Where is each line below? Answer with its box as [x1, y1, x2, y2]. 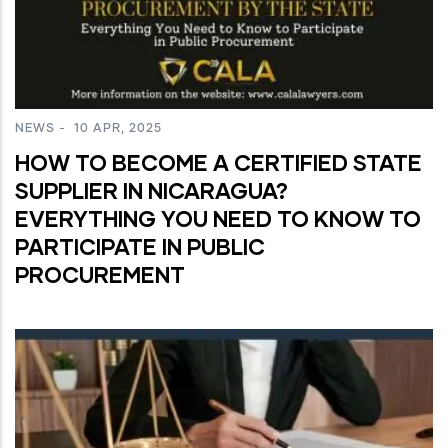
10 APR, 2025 [70, 123, 162, 136]
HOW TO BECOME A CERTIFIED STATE [15, 149, 422, 177]
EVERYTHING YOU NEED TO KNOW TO [15, 205, 421, 233]
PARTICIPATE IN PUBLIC [15, 233, 265, 261]
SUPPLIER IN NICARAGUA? [15, 177, 288, 205]
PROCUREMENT [15, 261, 185, 289]
